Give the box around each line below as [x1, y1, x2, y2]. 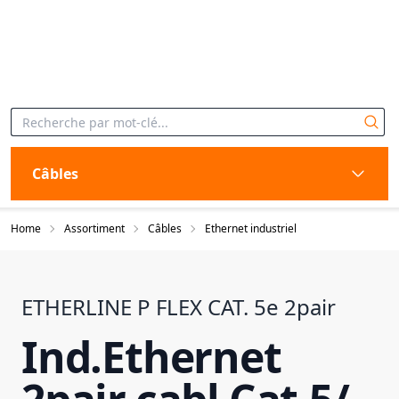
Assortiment [64, 221, 125, 236]
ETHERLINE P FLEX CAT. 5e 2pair [21, 292, 336, 322]
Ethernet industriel [205, 221, 297, 236]
